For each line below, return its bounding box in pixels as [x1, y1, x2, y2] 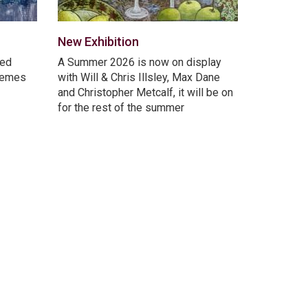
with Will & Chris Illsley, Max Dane [57, 70, 220, 84]
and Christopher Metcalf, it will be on [57, 85, 233, 99]
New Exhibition [57, 34, 139, 49]
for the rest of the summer [57, 100, 184, 114]
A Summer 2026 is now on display [57, 55, 221, 69]
